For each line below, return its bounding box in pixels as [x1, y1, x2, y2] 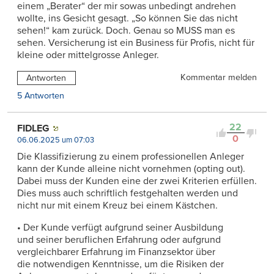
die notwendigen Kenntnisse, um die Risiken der [17, 258, 224, 271]
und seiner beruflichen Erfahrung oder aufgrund [17, 234, 221, 246]
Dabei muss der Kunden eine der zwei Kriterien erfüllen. [17, 175, 257, 188]
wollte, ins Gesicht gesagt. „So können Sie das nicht [17, 12, 238, 24]
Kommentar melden [180, 72, 257, 83]
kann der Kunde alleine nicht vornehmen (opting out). [17, 163, 245, 176]
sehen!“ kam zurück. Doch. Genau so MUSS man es [17, 24, 235, 37]
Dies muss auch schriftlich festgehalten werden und [17, 187, 238, 200]
